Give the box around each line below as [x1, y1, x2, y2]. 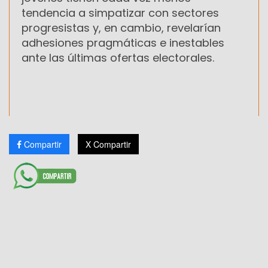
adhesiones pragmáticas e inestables [22, 35, 224, 51]
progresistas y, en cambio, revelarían [22, 20, 221, 36]
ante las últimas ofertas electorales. [22, 50, 214, 66]
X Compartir [86, 138, 131, 151]
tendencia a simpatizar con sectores [22, 5, 219, 21]
